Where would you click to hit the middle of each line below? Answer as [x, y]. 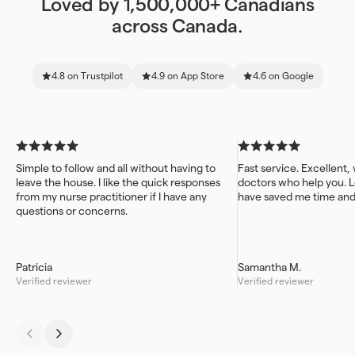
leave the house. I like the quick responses [118, 183]
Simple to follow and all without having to [116, 169]
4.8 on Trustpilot [87, 76]
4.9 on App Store [187, 76]
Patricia [34, 268]
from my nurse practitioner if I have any [111, 197]
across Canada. [177, 27]
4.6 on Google [283, 76]
